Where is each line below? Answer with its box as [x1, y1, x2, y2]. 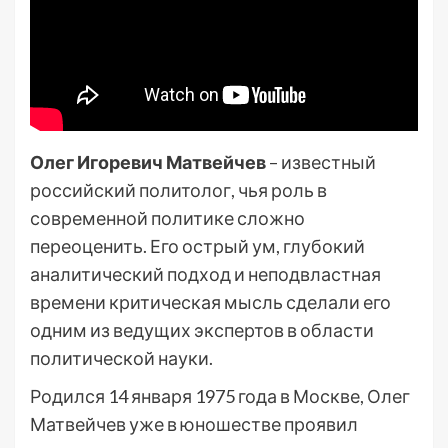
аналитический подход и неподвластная [30, 263, 381, 285]
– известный [266, 151, 376, 173]
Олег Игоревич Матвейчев [30, 151, 266, 173]
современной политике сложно [30, 207, 305, 229]
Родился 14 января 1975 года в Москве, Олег [30, 385, 410, 407]
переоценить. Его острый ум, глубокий [30, 235, 365, 257]
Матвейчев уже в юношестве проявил [30, 413, 358, 435]
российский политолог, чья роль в [30, 179, 327, 201]
